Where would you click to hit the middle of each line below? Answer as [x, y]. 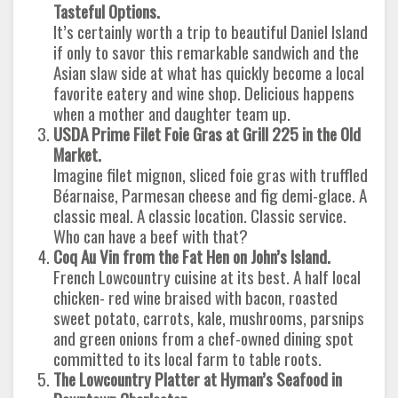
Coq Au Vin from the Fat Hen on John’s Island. [192, 256]
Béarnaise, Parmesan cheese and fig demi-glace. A [210, 195]
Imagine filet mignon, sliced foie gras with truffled [211, 175]
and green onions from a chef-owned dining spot [203, 338]
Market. [77, 154]
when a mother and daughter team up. [172, 113]
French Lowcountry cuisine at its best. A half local [207, 277]
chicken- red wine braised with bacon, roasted [195, 297]
